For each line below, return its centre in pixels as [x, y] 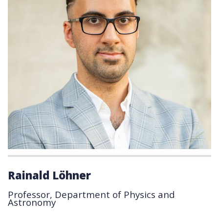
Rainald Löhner [49, 175]
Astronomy [32, 202]
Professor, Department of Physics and [91, 194]
